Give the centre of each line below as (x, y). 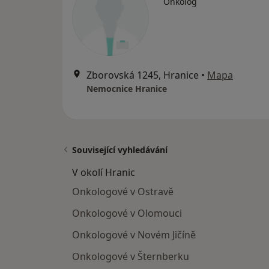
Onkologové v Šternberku (131, 256)
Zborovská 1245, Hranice (143, 75)
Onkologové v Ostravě (123, 192)
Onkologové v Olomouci (127, 213)
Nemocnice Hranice (127, 89)
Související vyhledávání (120, 150)
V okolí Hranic (104, 172)
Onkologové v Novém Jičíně (134, 235)
